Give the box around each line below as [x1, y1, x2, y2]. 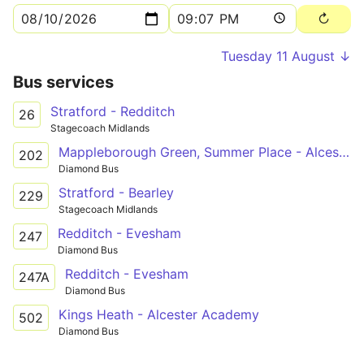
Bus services [13, 72, 114, 92]
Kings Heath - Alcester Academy [58, 305, 259, 323]
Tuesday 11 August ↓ [221, 48, 351, 64]
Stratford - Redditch [50, 103, 175, 119]
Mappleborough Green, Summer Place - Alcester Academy [339, 143, 349, 160]
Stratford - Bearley [58, 184, 174, 201]
